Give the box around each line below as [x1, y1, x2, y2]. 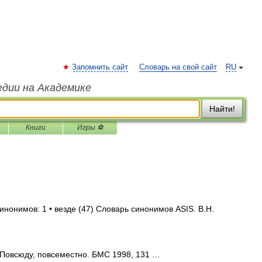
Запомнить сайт [72, 63, 128, 71]
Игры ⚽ [77, 123, 103, 132]
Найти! [209, 104, 235, 113]
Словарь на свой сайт [139, 63, 217, 71]
